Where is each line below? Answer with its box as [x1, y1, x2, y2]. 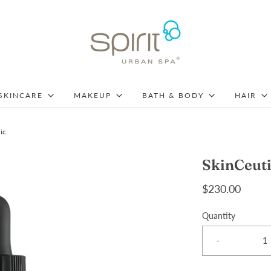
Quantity [202, 211, 235, 221]
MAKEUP [74, 91, 111, 100]
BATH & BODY [142, 91, 204, 100]
